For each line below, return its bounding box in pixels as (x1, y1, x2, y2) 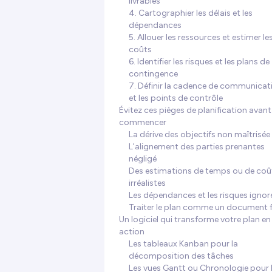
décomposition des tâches (129, 251, 234, 261)
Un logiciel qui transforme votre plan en (119, 214, 271, 225)
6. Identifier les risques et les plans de (129, 56, 270, 67)
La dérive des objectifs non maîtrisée (129, 129, 270, 140)
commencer (119, 117, 166, 127)
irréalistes (129, 178, 166, 188)
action (119, 226, 144, 237)
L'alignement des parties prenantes (129, 141, 265, 152)
